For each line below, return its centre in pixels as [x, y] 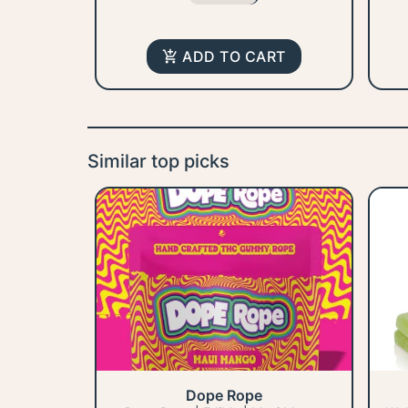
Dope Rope [224, 396]
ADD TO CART [234, 57]
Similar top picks [158, 162]
